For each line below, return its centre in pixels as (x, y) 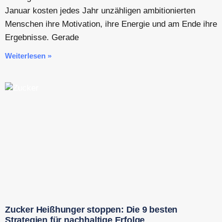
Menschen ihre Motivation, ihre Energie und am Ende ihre (111, 24)
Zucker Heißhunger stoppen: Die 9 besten (91, 209)
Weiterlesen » (28, 55)
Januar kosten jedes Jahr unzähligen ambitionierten (100, 10)
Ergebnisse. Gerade (42, 37)
